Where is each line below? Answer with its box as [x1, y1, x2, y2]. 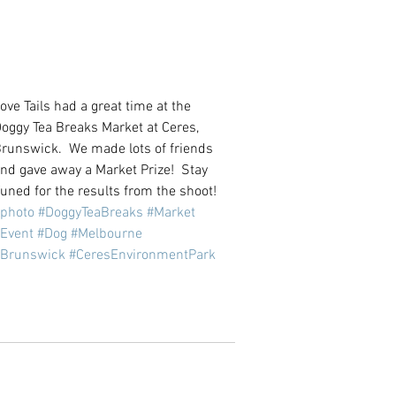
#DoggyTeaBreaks [38, 204, 143, 222]
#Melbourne [71, 225, 142, 243]
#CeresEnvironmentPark [69, 247, 216, 264]
